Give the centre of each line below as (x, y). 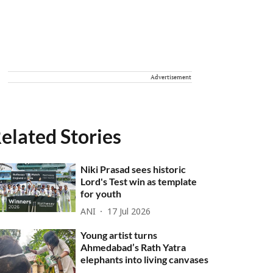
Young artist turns (119, 235)
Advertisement (171, 77)
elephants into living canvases (145, 259)
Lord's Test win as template (139, 181)
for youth (101, 193)
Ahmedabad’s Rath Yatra (133, 247)
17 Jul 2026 (129, 212)
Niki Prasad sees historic (133, 169)
